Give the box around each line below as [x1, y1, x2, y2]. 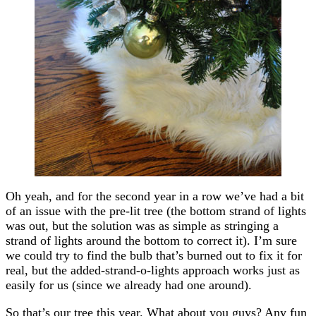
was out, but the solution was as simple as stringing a [6, 218, 279, 233]
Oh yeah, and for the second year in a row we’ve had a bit [6, 188, 304, 203]
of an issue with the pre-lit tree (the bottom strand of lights [6, 203, 306, 218]
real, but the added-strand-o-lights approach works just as [6, 262, 300, 277]
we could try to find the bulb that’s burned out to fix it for [6, 248, 302, 262]
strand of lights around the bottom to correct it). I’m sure [6, 233, 297, 248]
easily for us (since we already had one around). [6, 277, 252, 292]
